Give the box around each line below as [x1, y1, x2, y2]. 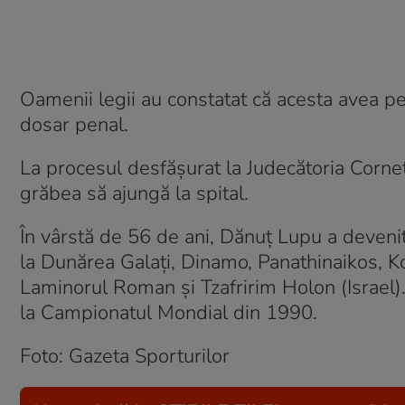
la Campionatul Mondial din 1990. [20, 299, 317, 326]
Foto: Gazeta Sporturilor [20, 343, 230, 370]
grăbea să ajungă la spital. [20, 180, 254, 207]
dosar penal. [20, 111, 128, 138]
